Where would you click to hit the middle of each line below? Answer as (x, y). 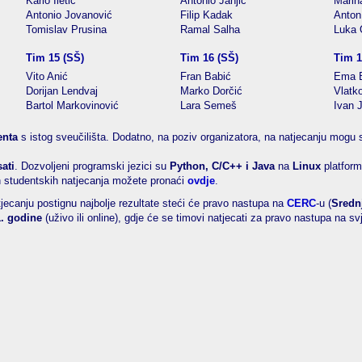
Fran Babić (206, 76)
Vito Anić (47, 76)
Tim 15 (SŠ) (55, 58)
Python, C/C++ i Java (222, 166)
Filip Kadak (206, 15)
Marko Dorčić (211, 91)
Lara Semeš (208, 105)
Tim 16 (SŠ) (209, 58)
